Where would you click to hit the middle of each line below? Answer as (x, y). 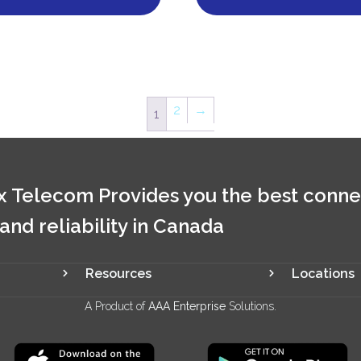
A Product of (116, 306)
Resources (118, 273)
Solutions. (253, 306)
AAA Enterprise (189, 306)
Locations (323, 273)
